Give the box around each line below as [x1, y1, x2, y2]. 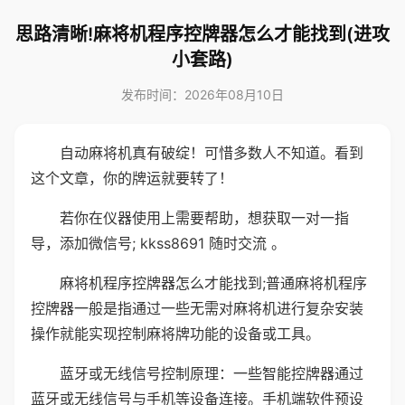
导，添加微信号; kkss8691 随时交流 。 [31, 234, 286, 252]
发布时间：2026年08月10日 [121, 87, 284, 102]
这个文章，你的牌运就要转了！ [31, 169, 233, 187]
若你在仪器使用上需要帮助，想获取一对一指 [60, 209, 349, 227]
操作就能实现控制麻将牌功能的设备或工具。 [31, 325, 320, 343]
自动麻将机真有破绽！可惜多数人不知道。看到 [60, 144, 363, 162]
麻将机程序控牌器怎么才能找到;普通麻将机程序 [60, 274, 367, 292]
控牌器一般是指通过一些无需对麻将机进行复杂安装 [31, 299, 363, 317]
